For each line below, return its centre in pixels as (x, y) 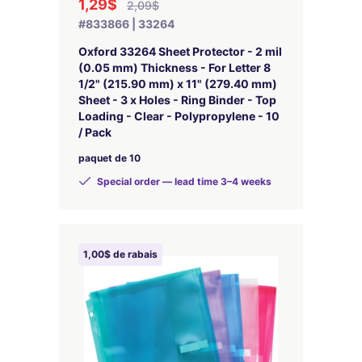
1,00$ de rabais (120, 254)
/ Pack (95, 132)
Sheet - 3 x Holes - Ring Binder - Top (177, 100)
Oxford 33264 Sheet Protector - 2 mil (180, 51)
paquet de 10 (109, 158)
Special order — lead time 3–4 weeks (183, 181)
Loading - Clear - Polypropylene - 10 (179, 116)
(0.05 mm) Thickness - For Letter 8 (175, 67)
